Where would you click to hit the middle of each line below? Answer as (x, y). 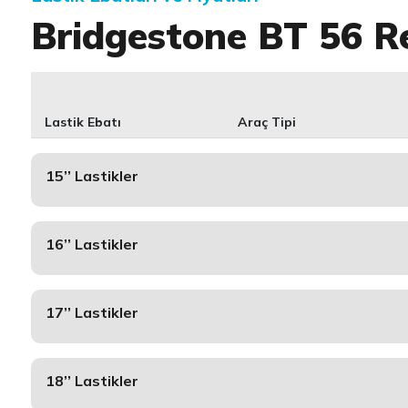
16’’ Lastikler (92, 244)
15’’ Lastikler (92, 176)
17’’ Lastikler (92, 312)
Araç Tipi (267, 122)
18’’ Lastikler (92, 381)
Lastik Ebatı (82, 122)
